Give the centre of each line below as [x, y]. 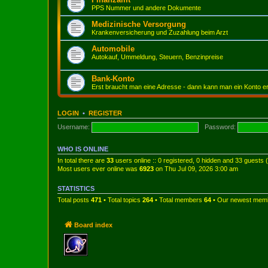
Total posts [74, 200]
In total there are [82, 160]
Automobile [113, 49]
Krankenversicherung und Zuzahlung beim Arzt [160, 32]
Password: [220, 127]
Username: [74, 127]
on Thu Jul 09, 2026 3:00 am [196, 169]
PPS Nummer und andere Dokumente [146, 8]
